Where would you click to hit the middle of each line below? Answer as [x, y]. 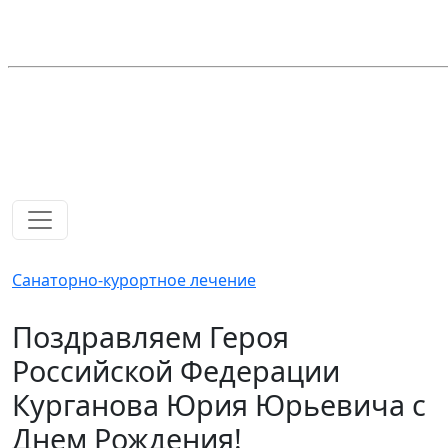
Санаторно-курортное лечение [134, 280]
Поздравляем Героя [150, 336]
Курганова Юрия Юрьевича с [219, 404]
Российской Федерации [176, 370]
